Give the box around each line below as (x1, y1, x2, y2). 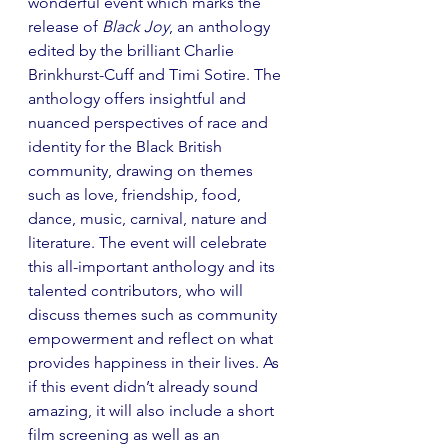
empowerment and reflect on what (28, 329, 277, 348)
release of (28, 17, 102, 36)
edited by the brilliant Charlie (28, 41, 238, 60)
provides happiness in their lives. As (28, 353, 283, 372)
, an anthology (169, 17, 274, 36)
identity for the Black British (28, 137, 226, 156)
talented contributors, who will (28, 281, 247, 300)
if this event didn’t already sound (28, 377, 262, 396)
